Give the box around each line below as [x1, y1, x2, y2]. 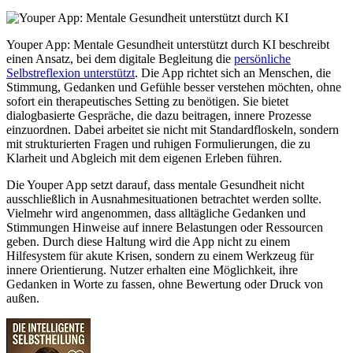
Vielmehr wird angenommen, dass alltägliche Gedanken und [6, 206, 306, 220]
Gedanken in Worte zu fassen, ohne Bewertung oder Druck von [6, 277, 323, 291]
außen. [6, 291, 39, 305]
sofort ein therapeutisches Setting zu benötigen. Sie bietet [6, 94, 288, 108]
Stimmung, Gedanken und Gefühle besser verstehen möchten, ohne [6, 80, 341, 94]
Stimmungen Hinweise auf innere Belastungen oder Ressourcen [6, 220, 323, 234]
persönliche [234, 51, 291, 65]
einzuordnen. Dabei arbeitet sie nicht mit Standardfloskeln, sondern [6, 122, 339, 136]
